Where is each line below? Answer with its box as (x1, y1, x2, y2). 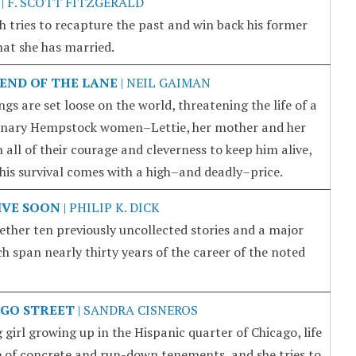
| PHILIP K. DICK (60, 198, 160, 216)
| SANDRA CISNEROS (74, 300, 198, 319)
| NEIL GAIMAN (117, 73, 211, 91)
